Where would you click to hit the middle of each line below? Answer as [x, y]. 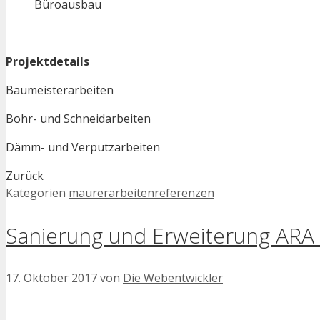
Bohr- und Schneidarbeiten [78, 119]
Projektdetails [47, 62]
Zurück [25, 176]
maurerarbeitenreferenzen [141, 193]
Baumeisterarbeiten [60, 90]
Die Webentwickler [173, 278]
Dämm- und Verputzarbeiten [83, 147]
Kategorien [37, 193]
